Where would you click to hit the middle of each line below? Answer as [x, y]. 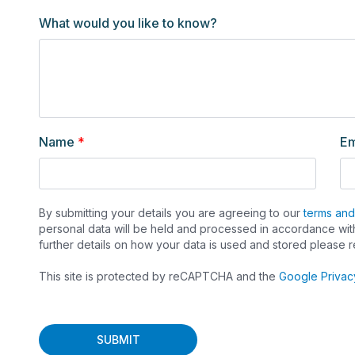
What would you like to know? [128, 23]
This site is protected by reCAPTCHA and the [159, 276]
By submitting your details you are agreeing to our [171, 213]
